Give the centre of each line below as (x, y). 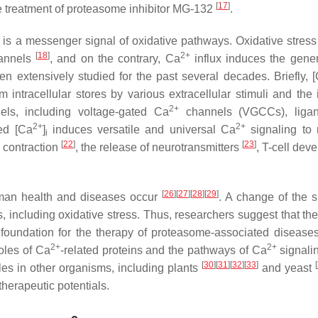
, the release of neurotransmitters (159, 147)
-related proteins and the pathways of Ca (163, 250)
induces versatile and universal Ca (142, 130)
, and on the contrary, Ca (115, 59)
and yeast (287, 268)
